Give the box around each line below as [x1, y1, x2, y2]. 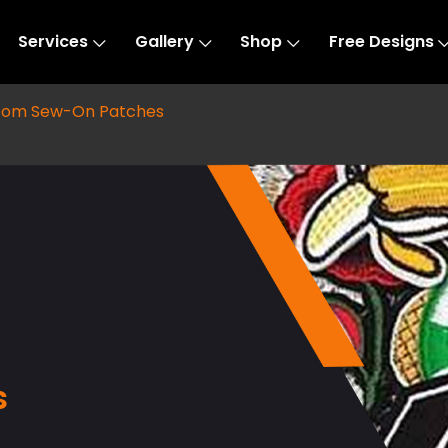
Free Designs [328, 30, 434, 53]
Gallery [134, 30, 194, 53]
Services [18, 30, 89, 53]
